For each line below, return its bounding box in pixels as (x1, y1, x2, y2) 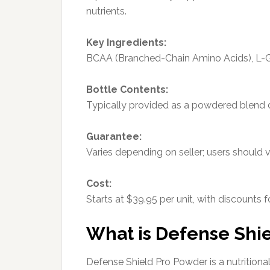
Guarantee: (86, 130, 142, 142)
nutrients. (86, 5, 127, 17)
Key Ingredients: (86, 36, 166, 48)
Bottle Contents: (86, 83, 168, 95)
